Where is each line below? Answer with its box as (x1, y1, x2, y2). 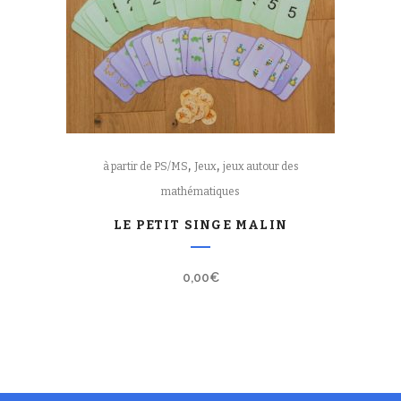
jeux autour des (222, 160, 299, 173)
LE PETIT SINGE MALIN (114, 218, 287, 233)
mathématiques (161, 185, 240, 198)
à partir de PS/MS (102, 160, 188, 173)
